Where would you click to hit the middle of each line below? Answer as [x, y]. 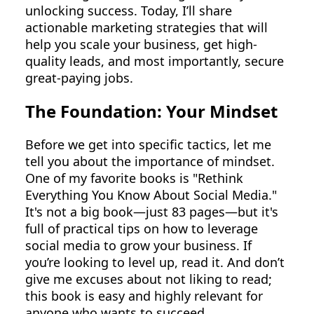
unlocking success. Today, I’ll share [129, 11]
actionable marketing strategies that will [146, 28]
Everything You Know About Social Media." [151, 194]
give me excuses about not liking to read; [149, 279]
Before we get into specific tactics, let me [148, 144]
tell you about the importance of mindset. [150, 161]
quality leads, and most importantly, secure [155, 61]
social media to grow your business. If [138, 245]
